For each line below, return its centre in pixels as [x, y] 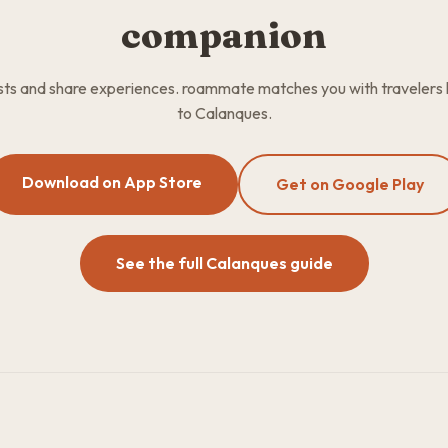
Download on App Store [112, 182]
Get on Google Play [350, 184]
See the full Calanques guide [224, 263]
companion [224, 35]
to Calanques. [224, 113]
